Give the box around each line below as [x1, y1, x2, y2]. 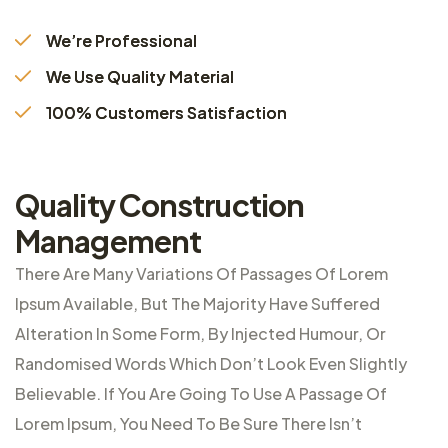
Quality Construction [15, 185, 305, 224]
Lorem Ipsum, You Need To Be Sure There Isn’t [15, 412, 362, 434]
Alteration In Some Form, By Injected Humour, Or [15, 322, 386, 344]
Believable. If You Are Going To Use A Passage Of [15, 382, 387, 404]
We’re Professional [43, 29, 197, 51]
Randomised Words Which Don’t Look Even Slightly [15, 352, 407, 374]
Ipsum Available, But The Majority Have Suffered [15, 292, 380, 314]
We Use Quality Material [43, 65, 234, 87]
